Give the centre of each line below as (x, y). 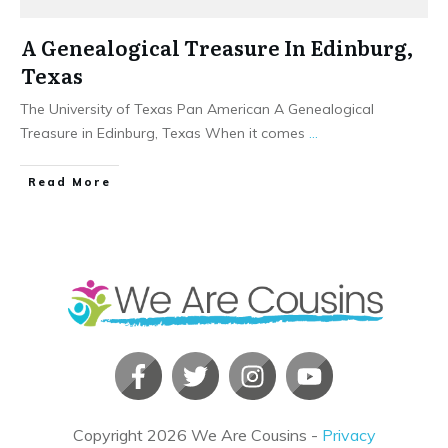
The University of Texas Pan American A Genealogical (197, 108)
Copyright (109, 435)
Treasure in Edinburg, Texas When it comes (164, 132)
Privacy (348, 435)
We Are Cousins (248, 435)
